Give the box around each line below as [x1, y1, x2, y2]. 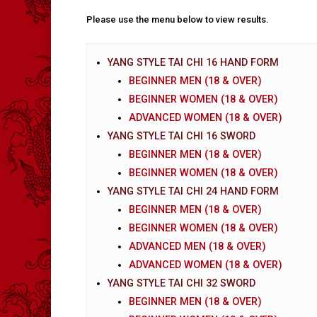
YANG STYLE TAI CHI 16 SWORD [107, 129, 255, 142]
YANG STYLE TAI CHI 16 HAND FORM [107, 56, 279, 69]
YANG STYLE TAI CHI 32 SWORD [107, 277, 255, 289]
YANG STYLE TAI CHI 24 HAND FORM [107, 185, 279, 197]
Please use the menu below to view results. [86, 14, 269, 25]
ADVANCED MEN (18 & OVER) [128, 240, 266, 253]
